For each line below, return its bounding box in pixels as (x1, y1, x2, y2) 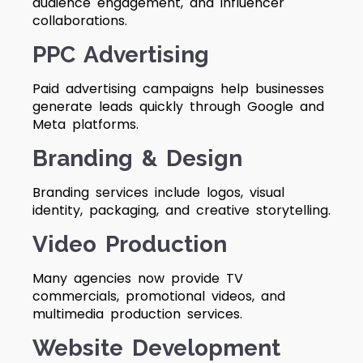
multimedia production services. (32, 305, 242, 323)
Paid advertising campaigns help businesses (32, 79, 324, 98)
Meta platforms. (32, 115, 139, 134)
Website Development (32, 335, 280, 361)
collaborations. (32, 11, 127, 30)
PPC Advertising (32, 41, 209, 68)
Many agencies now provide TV (32, 269, 243, 288)
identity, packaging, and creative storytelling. (32, 201, 331, 220)
